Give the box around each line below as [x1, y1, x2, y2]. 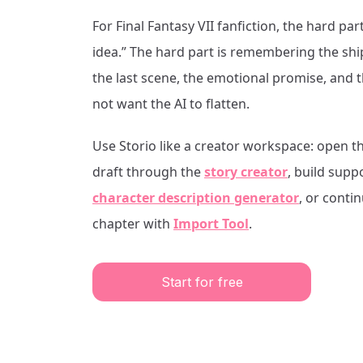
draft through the [92, 163, 201, 181]
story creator [204, 163, 288, 181]
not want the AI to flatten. [92, 95, 250, 113]
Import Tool [173, 215, 249, 233]
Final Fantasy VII [116, 17, 214, 35]
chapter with [92, 215, 170, 233]
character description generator [92, 189, 299, 207]
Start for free [160, 274, 243, 290]
